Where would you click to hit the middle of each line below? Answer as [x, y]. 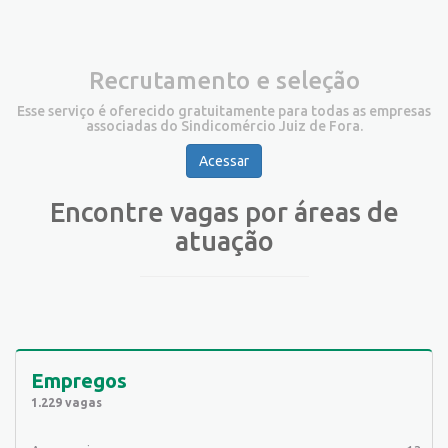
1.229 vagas [66, 402]
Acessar [224, 160]
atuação [224, 240]
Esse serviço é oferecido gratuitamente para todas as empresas [224, 110]
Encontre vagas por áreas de [224, 211]
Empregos [79, 380]
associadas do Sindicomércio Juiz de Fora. [224, 125]
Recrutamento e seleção [224, 80]
